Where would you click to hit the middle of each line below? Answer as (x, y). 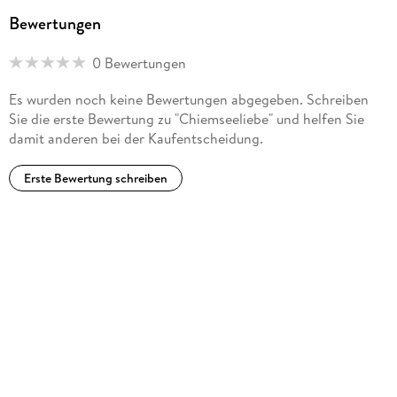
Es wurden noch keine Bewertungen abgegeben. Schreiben (188, 100)
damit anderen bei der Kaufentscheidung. (136, 139)
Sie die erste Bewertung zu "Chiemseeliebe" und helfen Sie (186, 119)
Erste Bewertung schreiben (95, 179)
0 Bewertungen (139, 62)
